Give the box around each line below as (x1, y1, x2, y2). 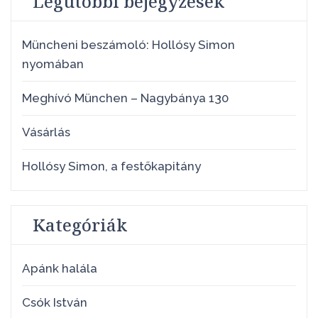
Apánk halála (22, 261, 97, 275)
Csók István (22, 295, 87, 309)
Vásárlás (22, 125, 70, 139)
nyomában (22, 57, 84, 71)
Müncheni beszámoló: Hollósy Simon (22, 38, 235, 52)
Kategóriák (33, 213, 128, 236)
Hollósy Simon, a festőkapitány (22, 159, 201, 173)
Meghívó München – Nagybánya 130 (22, 91, 229, 105)
